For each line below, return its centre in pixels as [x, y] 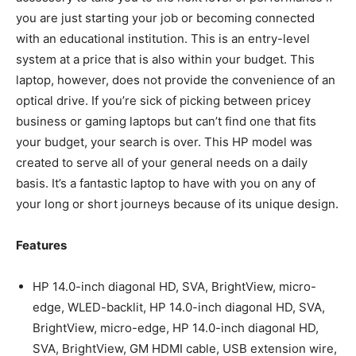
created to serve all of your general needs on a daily [162, 162]
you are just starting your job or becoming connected [165, 17]
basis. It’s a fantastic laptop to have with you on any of [166, 183]
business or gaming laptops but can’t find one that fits [166, 121]
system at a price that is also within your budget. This [165, 59]
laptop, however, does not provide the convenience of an [176, 79]
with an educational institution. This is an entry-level [163, 38]
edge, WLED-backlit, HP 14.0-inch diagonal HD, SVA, [179, 307]
